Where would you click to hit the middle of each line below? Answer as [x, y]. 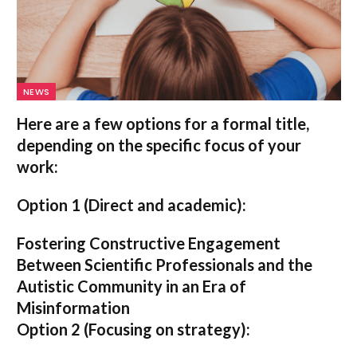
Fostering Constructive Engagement [149, 243]
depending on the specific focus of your [159, 145]
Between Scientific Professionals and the [165, 265]
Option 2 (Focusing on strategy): [133, 330]
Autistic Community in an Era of [131, 286]
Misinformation [73, 308]
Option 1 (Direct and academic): [131, 205]
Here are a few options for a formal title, [163, 124]
